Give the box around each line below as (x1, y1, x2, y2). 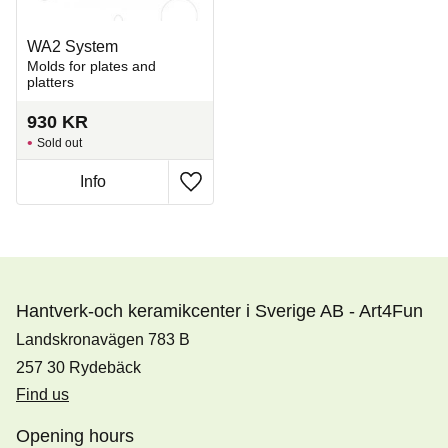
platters (27, 74, 74, 91)
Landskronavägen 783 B (16, 331, 190, 349)
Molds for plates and (27, 58, 156, 75)
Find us (16, 386, 69, 404)
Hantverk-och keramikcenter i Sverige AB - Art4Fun (16, 300, 423, 321)
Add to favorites (189, 184, 300, 202)
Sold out (37, 135, 82, 150)
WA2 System (27, 37, 118, 55)
